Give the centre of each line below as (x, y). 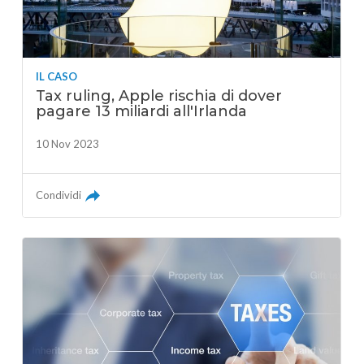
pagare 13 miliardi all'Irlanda (142, 111)
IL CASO (57, 76)
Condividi (59, 195)
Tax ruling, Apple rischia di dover (159, 95)
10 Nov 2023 (68, 143)
